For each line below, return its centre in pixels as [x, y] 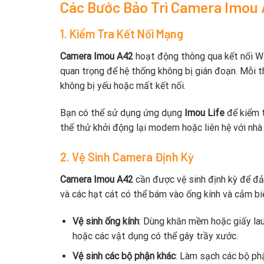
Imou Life [204, 113]
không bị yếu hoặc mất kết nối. [123, 86]
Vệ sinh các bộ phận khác [124, 256]
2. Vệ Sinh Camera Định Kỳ [127, 156]
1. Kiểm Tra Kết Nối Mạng [122, 34]
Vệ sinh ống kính [105, 221]
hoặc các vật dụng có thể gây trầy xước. [155, 236]
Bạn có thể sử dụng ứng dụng [122, 113]
